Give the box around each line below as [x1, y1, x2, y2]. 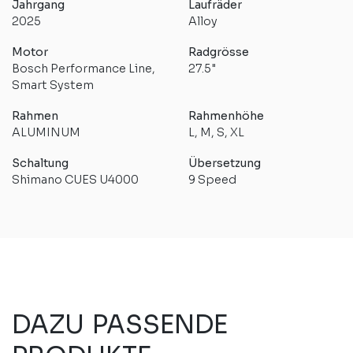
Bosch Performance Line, [12, 61, 155, 76]
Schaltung [12, 155, 69, 170]
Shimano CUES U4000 [12, 172, 139, 187]
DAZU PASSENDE [12, 308, 229, 340]
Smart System [12, 77, 94, 92]
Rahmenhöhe [188, 108, 264, 123]
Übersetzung [188, 155, 261, 170]
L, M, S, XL [188, 124, 244, 139]
